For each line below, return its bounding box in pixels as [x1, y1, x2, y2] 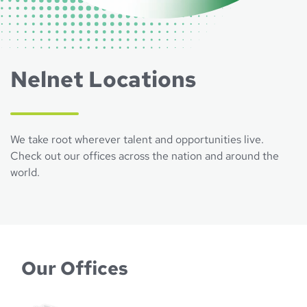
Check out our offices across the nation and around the [10, 149, 279, 163]
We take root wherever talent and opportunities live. [10, 132, 264, 147]
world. [10, 165, 40, 180]
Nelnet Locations [10, 64, 196, 94]
